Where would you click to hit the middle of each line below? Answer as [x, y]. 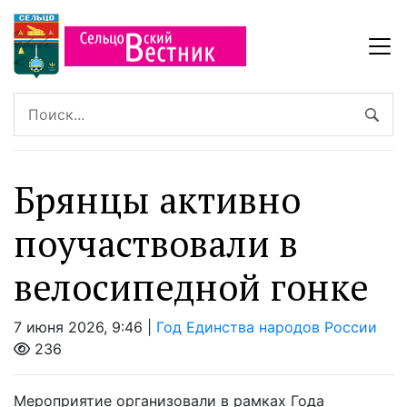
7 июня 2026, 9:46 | [85, 328]
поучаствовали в [156, 243]
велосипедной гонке [191, 287]
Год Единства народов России [267, 328]
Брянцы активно [157, 200]
